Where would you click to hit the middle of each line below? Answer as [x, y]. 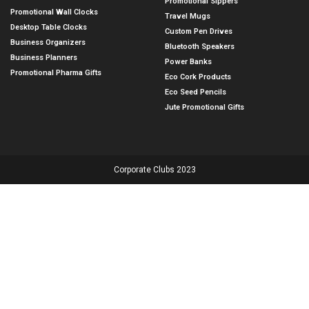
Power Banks [188, 62]
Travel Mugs [188, 17]
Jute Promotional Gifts [205, 108]
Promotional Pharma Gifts [56, 73]
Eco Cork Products [198, 77]
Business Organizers [48, 43]
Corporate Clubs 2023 [154, 170]
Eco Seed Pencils [196, 92]
